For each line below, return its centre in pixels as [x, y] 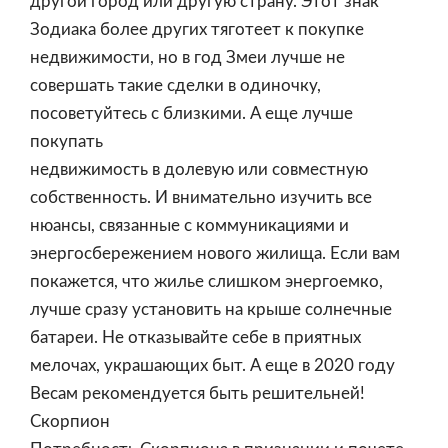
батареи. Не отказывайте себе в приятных [195, 337]
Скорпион [70, 421]
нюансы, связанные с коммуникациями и [189, 225]
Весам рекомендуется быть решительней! [197, 393]
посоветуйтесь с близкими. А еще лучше [191, 113]
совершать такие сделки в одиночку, [175, 85]
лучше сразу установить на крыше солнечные [211, 309]
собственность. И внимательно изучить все [201, 197]
